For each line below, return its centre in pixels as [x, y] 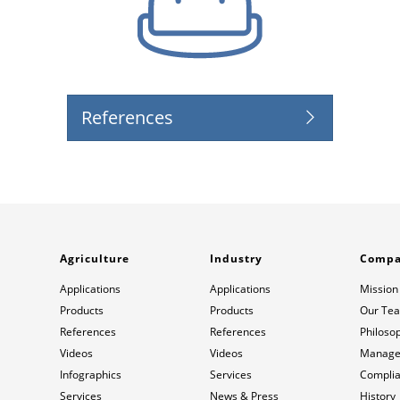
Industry [237, 258]
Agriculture [95, 258]
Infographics [91, 374]
